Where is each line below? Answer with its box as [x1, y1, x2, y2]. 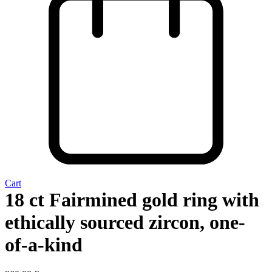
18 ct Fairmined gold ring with [5, 188, 259, 211]
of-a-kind [5, 233, 83, 256]
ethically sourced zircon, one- [5, 211, 245, 233]
